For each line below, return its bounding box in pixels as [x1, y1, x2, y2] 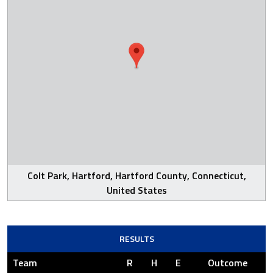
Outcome [208, 255, 247, 270]
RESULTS [119, 232, 154, 245]
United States [106, 183, 167, 197]
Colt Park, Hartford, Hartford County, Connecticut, [27, 168, 246, 183]
